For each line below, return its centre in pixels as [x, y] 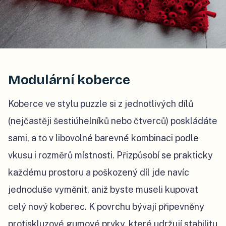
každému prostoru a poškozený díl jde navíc [99, 173]
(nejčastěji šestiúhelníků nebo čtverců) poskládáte [113, 121]
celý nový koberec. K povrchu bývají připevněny [106, 207]
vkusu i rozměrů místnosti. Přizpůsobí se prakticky [110, 155]
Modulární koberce [69, 80]
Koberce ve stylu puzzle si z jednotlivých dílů [101, 104]
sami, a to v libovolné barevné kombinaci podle [103, 138]
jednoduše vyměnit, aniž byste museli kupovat [103, 190]
